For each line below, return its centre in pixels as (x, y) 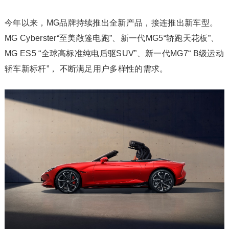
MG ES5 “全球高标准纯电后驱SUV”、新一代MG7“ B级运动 (114, 53)
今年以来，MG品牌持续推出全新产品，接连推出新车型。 (111, 22)
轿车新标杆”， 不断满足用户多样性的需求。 (86, 68)
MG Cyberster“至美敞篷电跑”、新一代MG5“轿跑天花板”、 (112, 38)
